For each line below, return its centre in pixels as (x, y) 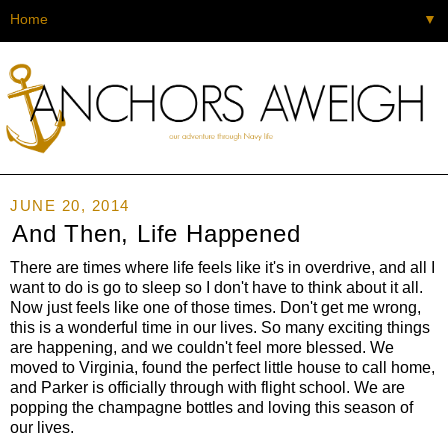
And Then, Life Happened (156, 233)
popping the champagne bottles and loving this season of (211, 407)
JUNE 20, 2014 (70, 205)
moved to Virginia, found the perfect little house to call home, (222, 367)
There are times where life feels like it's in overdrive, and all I (222, 267)
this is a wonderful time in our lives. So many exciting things (220, 327)
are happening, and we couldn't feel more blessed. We (202, 347)
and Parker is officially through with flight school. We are (207, 387)
